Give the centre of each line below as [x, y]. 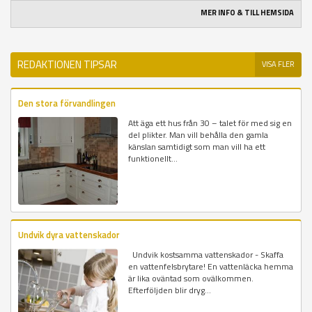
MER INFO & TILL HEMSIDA [247, 13]
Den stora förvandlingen [67, 103]
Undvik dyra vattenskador [69, 234]
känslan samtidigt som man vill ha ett [197, 147]
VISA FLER [278, 64]
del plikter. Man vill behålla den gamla [198, 135]
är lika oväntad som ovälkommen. [191, 278]
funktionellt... [153, 159]
